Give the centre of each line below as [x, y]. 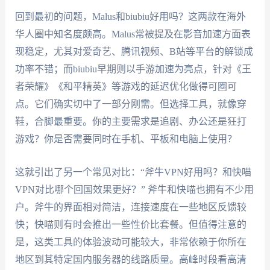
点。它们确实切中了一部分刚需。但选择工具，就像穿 [130, 104]
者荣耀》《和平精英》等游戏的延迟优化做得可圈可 [126, 87]
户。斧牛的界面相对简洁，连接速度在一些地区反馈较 [130, 207]
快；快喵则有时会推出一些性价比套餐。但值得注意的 [130, 224]
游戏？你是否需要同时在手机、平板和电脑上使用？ [126, 139]
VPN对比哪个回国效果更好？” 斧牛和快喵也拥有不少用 [134, 189]
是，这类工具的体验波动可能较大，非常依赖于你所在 [130, 242]
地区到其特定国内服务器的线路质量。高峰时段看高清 [130, 259]
